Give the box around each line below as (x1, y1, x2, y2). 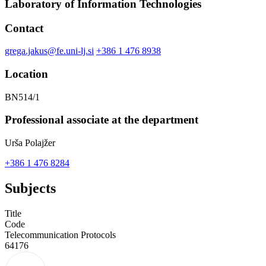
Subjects (5, 180, 56, 197)
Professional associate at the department (5, 113, 198, 126)
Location (5, 68, 48, 81)
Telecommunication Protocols (5, 230, 116, 240)
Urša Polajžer (5, 138, 55, 148)
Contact (5, 21, 43, 34)
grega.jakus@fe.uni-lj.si (5, 46, 94, 56)
